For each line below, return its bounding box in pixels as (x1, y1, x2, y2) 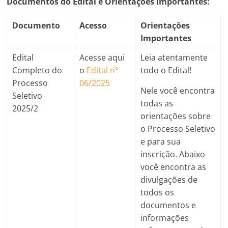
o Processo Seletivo (140, 123, 216, 134)
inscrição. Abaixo (140, 148, 206, 160)
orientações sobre (140, 110, 211, 122)
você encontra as (140, 161, 207, 173)
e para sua (140, 135, 181, 147)
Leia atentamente (140, 51, 208, 63)
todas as (140, 97, 174, 109)
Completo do (12, 64, 63, 76)
